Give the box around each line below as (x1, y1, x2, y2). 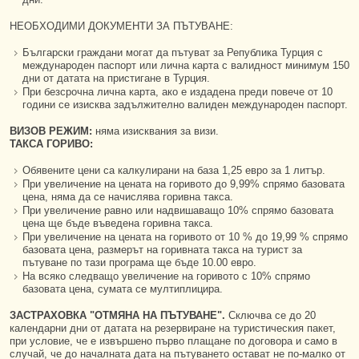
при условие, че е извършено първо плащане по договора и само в (10, 335, 337, 347)
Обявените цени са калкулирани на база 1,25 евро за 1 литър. (22, 164, 325, 176)
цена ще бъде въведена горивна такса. (22, 217, 213, 229)
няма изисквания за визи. (95, 125, 219, 137)
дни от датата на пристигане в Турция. (22, 72, 210, 84)
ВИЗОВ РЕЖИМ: (10, 125, 95, 137)
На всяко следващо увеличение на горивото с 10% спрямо (22, 270, 310, 282)
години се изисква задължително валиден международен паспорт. (22, 99, 348, 111)
